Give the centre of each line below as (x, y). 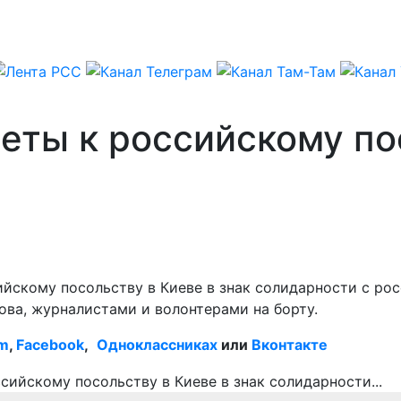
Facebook (50, 344)
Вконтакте (290, 344)
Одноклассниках (157, 344)
